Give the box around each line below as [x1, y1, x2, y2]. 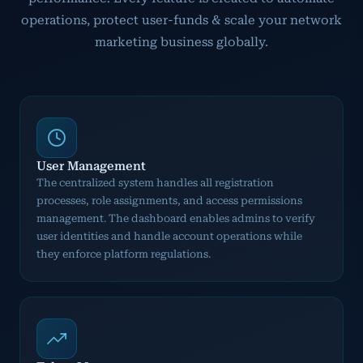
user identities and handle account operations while [36, 229, 302, 242]
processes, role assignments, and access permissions [36, 194, 302, 207]
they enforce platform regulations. [36, 247, 211, 260]
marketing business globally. [95, 34, 268, 49]
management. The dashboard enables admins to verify [36, 211, 315, 224]
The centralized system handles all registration [36, 176, 274, 189]
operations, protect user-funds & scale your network [21, 12, 342, 28]
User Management [36, 158, 146, 173]
